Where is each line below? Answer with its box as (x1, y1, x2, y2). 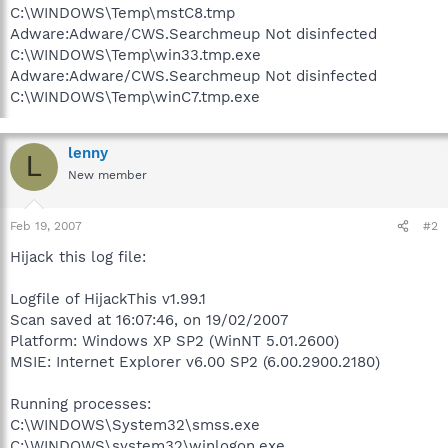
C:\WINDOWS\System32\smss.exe (10, 416, 260, 434)
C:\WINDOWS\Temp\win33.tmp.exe (10, 45, 261, 64)
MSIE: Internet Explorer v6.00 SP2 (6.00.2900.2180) (10, 353, 380, 371)
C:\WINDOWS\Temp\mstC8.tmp (10, 3, 235, 22)
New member (68, 167, 147, 182)
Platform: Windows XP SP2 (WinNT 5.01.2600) (10, 332, 339, 350)
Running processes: (10, 395, 151, 413)
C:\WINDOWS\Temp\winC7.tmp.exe (10, 87, 260, 106)
